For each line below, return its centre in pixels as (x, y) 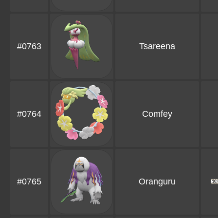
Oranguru (157, 182)
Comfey (157, 114)
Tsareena (157, 46)
